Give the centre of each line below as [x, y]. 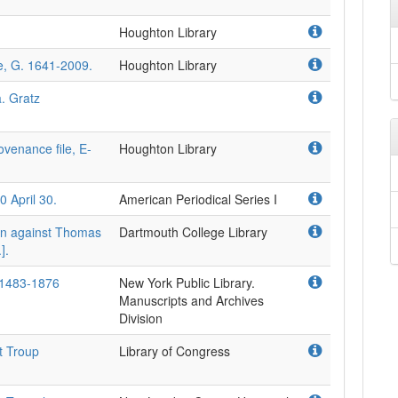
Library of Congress [175, 351]
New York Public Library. [187, 283]
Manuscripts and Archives [191, 300]
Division [141, 318]
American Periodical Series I [198, 199]
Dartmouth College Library [193, 232]
